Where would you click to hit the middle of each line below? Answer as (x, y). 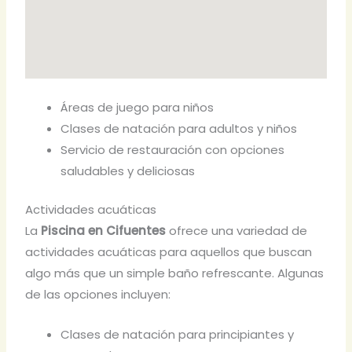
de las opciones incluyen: (98, 295)
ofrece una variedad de (237, 231)
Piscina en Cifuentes (104, 231)
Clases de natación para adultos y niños (179, 128)
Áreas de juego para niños (137, 107)
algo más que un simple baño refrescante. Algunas (175, 273)
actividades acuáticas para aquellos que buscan (169, 252)
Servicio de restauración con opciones (173, 149)
